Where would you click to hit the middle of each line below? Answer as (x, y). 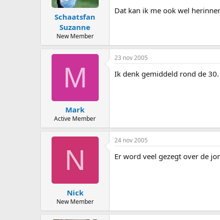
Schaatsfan (75, 16)
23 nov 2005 (131, 57)
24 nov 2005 (131, 140)
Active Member (75, 119)
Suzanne (75, 27)
